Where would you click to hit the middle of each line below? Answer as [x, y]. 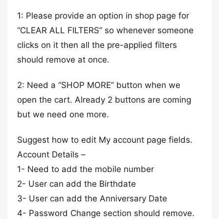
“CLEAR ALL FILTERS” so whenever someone [105, 30]
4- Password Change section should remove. [106, 213]
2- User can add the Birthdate [77, 184]
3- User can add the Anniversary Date [92, 198]
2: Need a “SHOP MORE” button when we [99, 85]
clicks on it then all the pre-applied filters [97, 45]
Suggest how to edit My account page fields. [105, 140]
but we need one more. [63, 114]
